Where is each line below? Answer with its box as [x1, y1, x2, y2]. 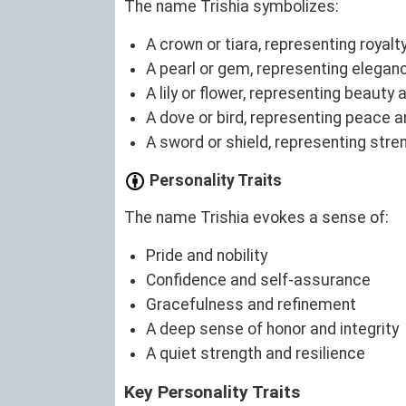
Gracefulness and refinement [146, 295, 356, 314]
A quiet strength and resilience [146, 344, 365, 363]
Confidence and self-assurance [146, 271, 371, 290]
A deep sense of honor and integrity [146, 320, 399, 339]
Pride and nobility [146, 246, 267, 266]
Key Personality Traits [124, 382, 300, 403]
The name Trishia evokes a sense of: [124, 208, 389, 227]
